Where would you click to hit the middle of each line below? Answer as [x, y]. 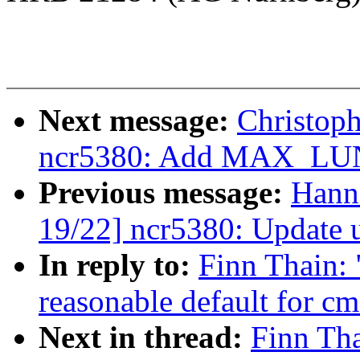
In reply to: [119, 265]
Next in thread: [145, 337]
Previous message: [165, 193]
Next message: [138, 121]
